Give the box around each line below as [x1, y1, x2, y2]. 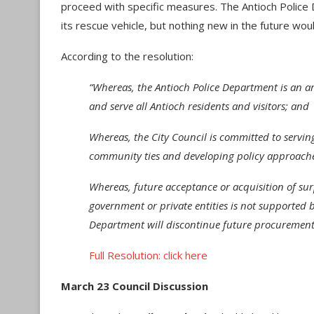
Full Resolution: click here [89, 248, 207, 262]
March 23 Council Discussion [61, 279, 208, 293]
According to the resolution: [61, 49, 193, 63]
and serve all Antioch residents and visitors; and [89, 99, 309, 113]
